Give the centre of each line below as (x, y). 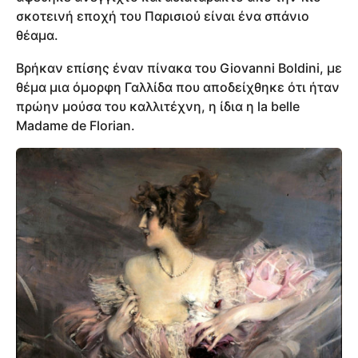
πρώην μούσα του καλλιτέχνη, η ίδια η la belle (158, 106)
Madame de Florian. (76, 125)
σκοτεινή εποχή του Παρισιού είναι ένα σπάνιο (163, 16)
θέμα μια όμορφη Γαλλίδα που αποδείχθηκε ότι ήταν (178, 87)
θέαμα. (37, 36)
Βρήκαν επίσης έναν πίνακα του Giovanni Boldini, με (179, 68)
